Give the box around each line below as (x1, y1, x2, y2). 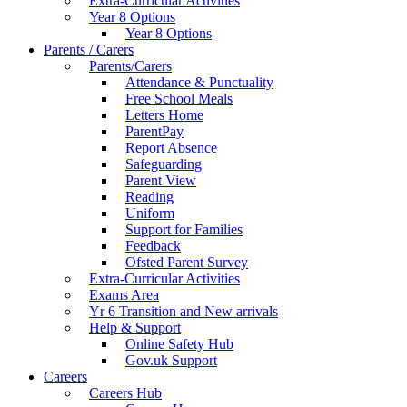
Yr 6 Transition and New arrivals (89, 303, 278, 319)
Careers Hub (89, 385, 162, 401)
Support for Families (125, 222, 243, 237)
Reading (125, 189, 174, 204)
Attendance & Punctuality (125, 74, 273, 90)
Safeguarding (125, 156, 202, 172)
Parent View (125, 173, 196, 188)
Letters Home (125, 107, 203, 123)
